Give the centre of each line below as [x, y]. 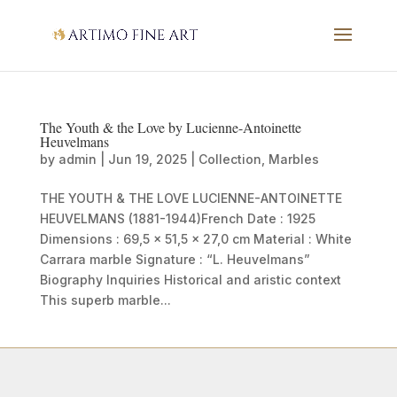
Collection [230, 159]
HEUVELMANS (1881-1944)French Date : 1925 [177, 218]
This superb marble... [105, 300]
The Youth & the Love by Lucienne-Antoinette [170, 127]
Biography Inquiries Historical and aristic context [190, 280]
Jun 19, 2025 [147, 159]
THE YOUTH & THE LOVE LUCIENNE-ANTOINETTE [191, 198]
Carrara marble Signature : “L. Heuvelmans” [175, 259]
